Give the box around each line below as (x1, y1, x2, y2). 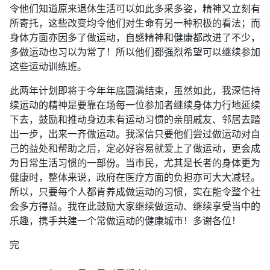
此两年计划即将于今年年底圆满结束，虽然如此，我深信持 (10, 85, 260, 96)
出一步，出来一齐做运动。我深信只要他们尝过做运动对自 (10, 128, 260, 140)
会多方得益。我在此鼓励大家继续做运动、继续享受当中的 (10, 201, 260, 212)
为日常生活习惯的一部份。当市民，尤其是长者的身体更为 (10, 157, 260, 169)
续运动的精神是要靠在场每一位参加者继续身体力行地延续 (10, 99, 260, 111)
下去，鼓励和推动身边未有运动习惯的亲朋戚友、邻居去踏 (10, 114, 260, 125)
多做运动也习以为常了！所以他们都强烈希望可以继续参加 (10, 46, 260, 58)
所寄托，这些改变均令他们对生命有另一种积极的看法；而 (10, 17, 260, 29)
